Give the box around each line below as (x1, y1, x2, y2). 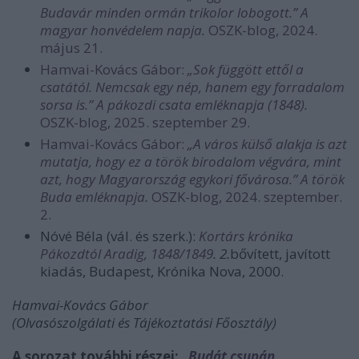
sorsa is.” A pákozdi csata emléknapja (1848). (40, 95, 308, 115)
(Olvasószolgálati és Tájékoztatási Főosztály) (12, 313, 276, 333)
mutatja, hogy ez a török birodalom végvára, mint (40, 152, 341, 171)
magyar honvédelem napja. (40, 21, 208, 40)
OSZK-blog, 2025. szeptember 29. (40, 113, 250, 132)
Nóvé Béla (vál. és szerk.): (40, 227, 199, 246)
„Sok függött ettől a (188, 60, 304, 79)
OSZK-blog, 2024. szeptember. (151, 188, 342, 207)
